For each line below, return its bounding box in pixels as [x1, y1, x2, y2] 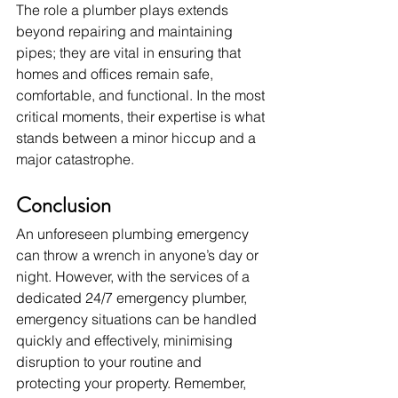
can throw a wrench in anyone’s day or [16, 245, 262, 264]
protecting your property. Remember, [16, 373, 250, 392]
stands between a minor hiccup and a [16, 128, 259, 147]
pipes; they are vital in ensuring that [16, 43, 244, 61]
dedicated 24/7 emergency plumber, [16, 288, 251, 306]
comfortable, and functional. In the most [16, 85, 268, 104]
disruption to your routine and [16, 352, 205, 370]
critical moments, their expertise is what [16, 107, 268, 125]
